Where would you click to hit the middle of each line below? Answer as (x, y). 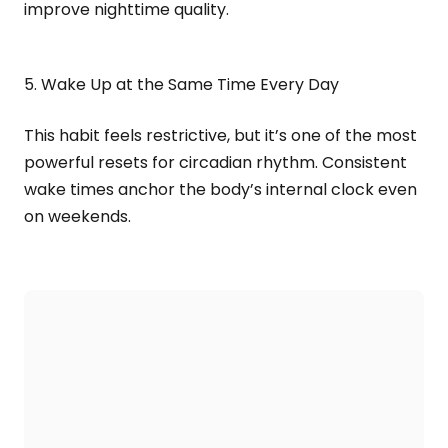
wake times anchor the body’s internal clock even (220, 189)
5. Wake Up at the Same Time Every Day (181, 84)
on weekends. (77, 216)
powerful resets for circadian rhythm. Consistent (215, 162)
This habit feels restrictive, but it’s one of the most (220, 135)
